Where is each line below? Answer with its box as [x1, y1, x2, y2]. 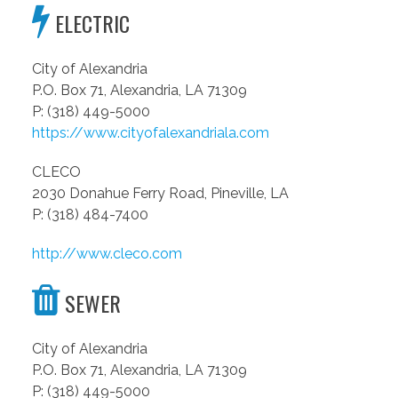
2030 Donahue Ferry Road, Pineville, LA [32, 185, 289, 203]
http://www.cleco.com [32, 245, 182, 263]
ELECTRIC [50, 7, 130, 40]
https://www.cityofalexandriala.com [32, 124, 269, 142]
